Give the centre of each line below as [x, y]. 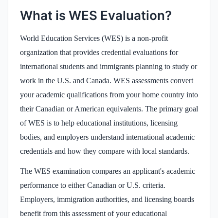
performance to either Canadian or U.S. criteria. [93, 185]
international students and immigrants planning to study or [109, 66]
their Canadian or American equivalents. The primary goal [109, 109]
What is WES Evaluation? [96, 15]
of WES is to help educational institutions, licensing [99, 123]
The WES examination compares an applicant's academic [108, 171]
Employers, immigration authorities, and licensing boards [107, 199]
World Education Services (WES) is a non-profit [94, 38]
